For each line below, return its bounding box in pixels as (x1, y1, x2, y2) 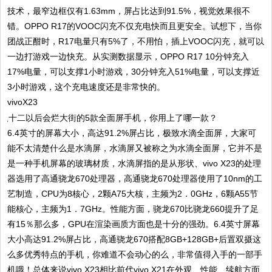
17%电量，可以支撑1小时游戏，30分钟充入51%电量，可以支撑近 (7, 67, 260, 77)
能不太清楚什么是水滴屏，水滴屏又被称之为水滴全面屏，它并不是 (7, 143, 263, 154)
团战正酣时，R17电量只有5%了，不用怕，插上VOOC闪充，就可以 (7, 36, 265, 47)
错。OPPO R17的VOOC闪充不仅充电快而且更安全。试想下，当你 (7, 21, 262, 32)
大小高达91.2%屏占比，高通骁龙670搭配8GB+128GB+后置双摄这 (7, 234, 262, 245)
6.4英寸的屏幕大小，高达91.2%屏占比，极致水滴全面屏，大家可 (7, 128, 257, 138)
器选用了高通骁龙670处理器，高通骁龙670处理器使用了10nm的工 (7, 174, 263, 184)
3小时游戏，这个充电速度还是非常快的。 (7, 82, 166, 92)
